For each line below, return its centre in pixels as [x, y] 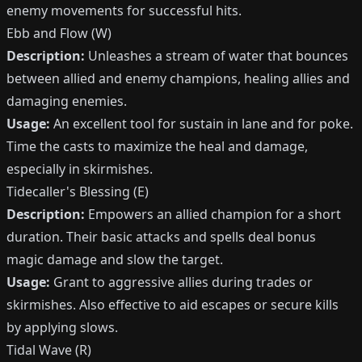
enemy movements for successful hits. [124, 11]
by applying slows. [62, 327]
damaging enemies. [67, 101]
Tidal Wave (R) [49, 350]
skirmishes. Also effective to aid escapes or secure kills [173, 305]
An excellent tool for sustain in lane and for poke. [202, 124]
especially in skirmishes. [80, 169]
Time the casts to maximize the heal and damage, [157, 146]
